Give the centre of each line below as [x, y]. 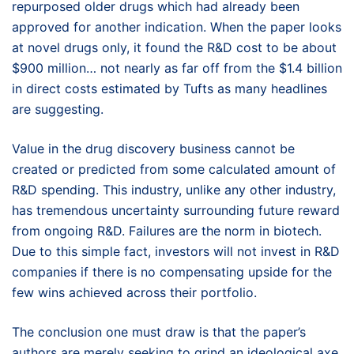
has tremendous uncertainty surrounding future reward [176, 210]
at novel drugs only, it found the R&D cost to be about [174, 47]
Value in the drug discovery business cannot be [153, 149]
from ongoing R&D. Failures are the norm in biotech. [167, 231]
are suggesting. [58, 109]
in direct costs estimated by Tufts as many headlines [169, 88]
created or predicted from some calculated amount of [174, 169]
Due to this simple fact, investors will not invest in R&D [176, 251]
